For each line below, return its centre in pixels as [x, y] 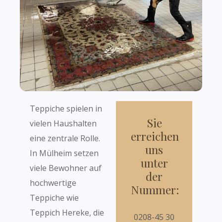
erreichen [155, 136]
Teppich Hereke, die [67, 213]
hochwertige [53, 183]
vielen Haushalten [63, 123]
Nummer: [155, 190]
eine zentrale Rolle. [65, 138]
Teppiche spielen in [66, 109]
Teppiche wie [54, 198]
